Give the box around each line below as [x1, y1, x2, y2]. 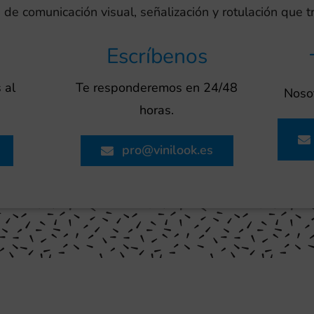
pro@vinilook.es [122, 142, 214, 159]
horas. [139, 101, 175, 118]
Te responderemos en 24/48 [76, 78, 238, 96]
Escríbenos [106, 41, 207, 71]
